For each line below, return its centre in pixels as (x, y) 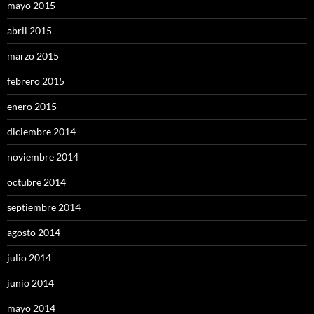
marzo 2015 (33, 56)
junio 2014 (30, 283)
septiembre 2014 (44, 207)
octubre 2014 (36, 182)
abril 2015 (29, 31)
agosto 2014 (34, 233)
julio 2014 (29, 258)
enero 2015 (32, 107)
